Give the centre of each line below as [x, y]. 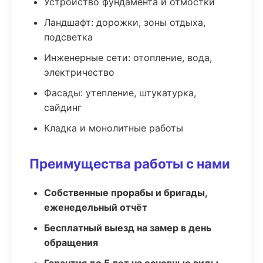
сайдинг [63, 107]
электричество [79, 72]
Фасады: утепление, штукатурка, [120, 93]
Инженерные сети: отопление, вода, [128, 58]
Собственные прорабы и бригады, [126, 193]
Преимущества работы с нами [130, 163]
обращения [71, 242]
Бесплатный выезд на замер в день [128, 228]
